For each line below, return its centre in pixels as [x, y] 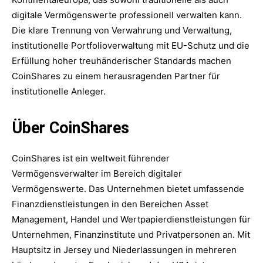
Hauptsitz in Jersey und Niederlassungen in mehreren [124, 249]
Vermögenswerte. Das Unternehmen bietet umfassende [128, 188]
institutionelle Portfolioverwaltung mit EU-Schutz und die [131, 45]
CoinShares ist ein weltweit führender [91, 158]
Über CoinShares [70, 128]
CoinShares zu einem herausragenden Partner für [116, 76]
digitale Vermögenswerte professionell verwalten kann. [127, 15]
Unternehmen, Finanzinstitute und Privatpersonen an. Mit [131, 234]
